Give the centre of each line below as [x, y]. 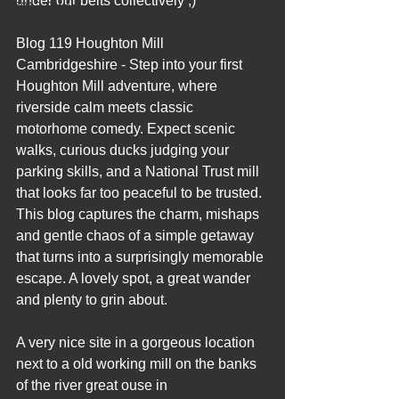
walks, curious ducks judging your [124, 150]
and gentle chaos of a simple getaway [137, 236]
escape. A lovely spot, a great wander [135, 278]
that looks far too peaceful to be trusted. [141, 193]
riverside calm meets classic [106, 107]
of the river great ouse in [94, 385]
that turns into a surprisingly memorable [142, 257]
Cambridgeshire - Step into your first [131, 65]
